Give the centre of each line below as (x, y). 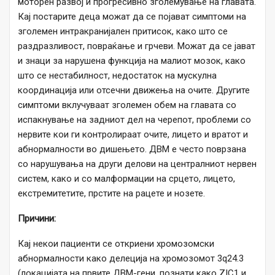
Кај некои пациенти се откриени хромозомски (116, 244)
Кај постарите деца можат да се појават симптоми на (132, 17)
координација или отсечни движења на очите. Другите (134, 91)
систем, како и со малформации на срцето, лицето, (126, 179)
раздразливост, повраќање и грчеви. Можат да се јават (137, 46)
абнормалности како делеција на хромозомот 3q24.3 (131, 259)
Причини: (37, 219)
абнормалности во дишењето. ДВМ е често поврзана (132, 149)
